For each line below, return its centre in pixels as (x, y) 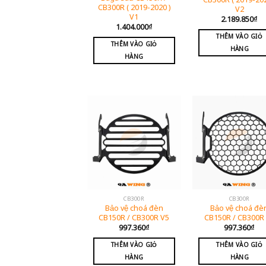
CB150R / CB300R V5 (134, 217)
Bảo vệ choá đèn (134, 208)
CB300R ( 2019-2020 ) (134, 7)
